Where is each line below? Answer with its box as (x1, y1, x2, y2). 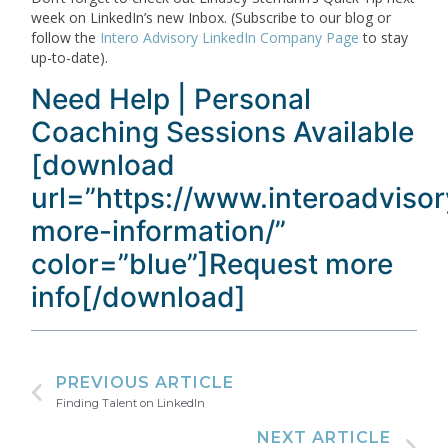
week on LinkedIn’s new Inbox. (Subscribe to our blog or (31, 8, 392, 28)
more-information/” (31, 213, 287, 248)
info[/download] (31, 279, 247, 314)
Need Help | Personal (31, 81, 312, 116)
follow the (31, 28, 101, 48)
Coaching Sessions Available (31, 114, 415, 149)
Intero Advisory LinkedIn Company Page (100, 28, 360, 48)
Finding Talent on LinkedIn (56, 396, 206, 411)
